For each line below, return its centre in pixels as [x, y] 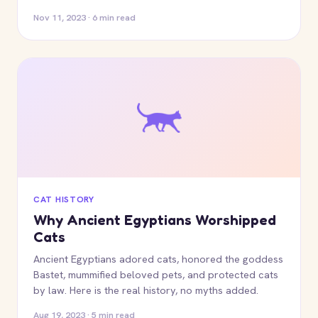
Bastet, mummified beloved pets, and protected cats [156, 274]
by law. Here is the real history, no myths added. [146, 290]
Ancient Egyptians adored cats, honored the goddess [158, 259]
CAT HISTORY [64, 199]
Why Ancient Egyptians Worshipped [155, 220]
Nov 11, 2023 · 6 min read [84, 17]
